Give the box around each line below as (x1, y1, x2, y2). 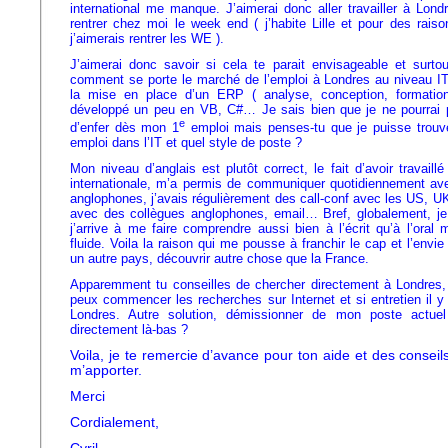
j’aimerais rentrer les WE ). (70, 31, 224, 46)
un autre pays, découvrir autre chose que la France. (70, 251, 369, 267)
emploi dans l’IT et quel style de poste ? (70, 135, 302, 151)
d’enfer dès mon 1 (70, 120, 179, 136)
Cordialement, (70, 415, 159, 431)
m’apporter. (70, 363, 142, 379)
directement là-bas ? (70, 322, 188, 338)
